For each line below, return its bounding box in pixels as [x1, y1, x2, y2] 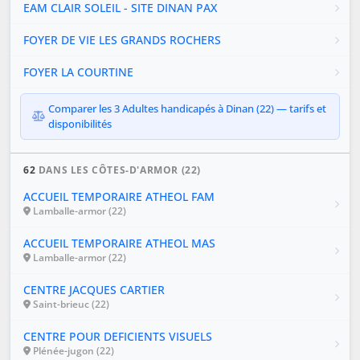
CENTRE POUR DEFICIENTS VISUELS [23, 329, 212, 345]
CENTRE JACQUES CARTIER [23, 282, 165, 298]
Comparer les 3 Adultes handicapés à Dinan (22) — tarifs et [48, 101, 326, 117]
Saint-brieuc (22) [31, 297, 109, 312]
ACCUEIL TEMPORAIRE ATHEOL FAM [23, 189, 215, 205]
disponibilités [48, 117, 112, 132]
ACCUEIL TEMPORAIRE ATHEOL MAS [23, 235, 215, 252]
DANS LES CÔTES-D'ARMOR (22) [35, 163, 202, 178]
